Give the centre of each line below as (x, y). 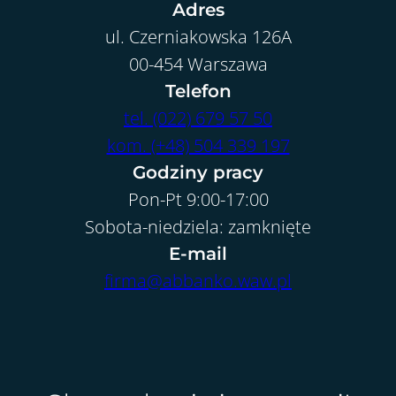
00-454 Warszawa (198, 64)
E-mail (198, 254)
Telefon (198, 91)
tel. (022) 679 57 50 (198, 118)
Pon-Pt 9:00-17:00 (198, 199)
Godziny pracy (198, 172)
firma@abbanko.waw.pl (198, 281)
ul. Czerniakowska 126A (198, 37)
